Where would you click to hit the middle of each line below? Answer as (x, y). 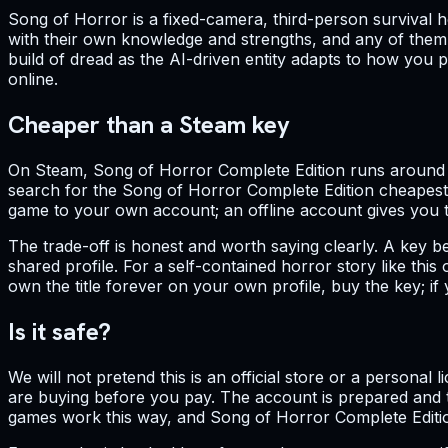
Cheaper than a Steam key (149, 124)
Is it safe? (59, 331)
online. (33, 79)
